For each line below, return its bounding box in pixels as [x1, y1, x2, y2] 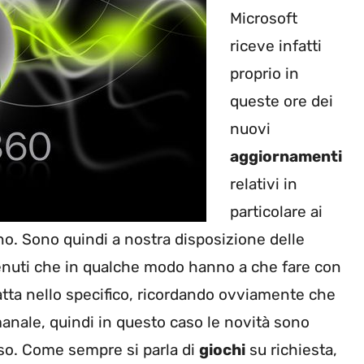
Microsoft [229, 9, 297, 28]
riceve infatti [229, 37, 322, 56]
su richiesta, [245, 340, 337, 360]
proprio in [229, 64, 299, 84]
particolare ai [229, 202, 323, 222]
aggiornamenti [229, 147, 342, 167]
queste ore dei [229, 92, 333, 111]
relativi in [229, 175, 297, 194]
